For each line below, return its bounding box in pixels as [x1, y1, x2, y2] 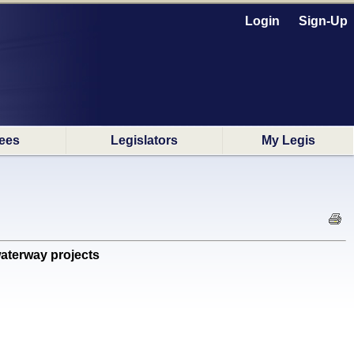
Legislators [111, 134, 178, 147]
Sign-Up [299, 14, 348, 28]
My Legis [261, 134, 315, 147]
